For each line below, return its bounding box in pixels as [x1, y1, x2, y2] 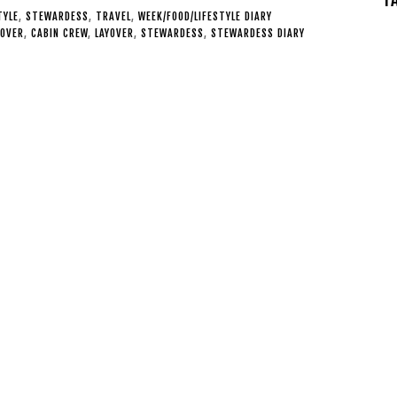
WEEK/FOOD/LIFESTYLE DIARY [137, 10, 272, 24]
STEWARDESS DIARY [211, 27, 305, 41]
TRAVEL [95, 10, 131, 24]
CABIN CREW [31, 27, 88, 41]
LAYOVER [95, 27, 134, 41]
